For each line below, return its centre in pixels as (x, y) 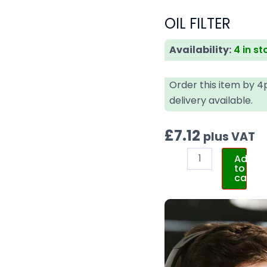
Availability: (201, 49)
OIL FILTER (198, 23)
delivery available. (211, 100)
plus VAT (229, 136)
